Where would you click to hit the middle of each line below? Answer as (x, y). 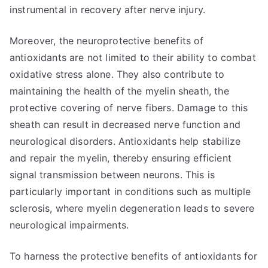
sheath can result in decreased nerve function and (125, 124)
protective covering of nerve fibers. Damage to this (129, 108)
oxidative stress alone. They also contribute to (117, 74)
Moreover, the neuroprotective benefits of (107, 41)
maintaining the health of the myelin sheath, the (119, 91)
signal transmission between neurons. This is (112, 175)
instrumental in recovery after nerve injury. (108, 10)
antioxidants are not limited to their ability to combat (133, 57)
